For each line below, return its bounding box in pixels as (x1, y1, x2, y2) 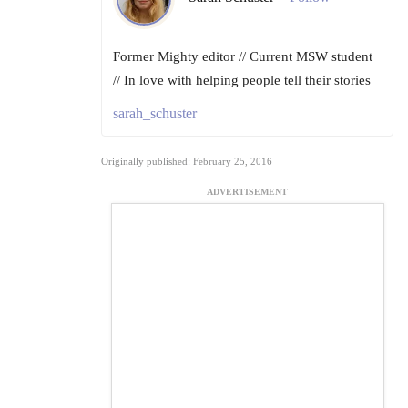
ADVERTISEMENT (207, 187, 288, 198)
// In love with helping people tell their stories (113, 73, 371, 88)
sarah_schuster (113, 106, 197, 122)
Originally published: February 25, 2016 (101, 156, 272, 168)
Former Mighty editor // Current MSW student (113, 49, 372, 65)
